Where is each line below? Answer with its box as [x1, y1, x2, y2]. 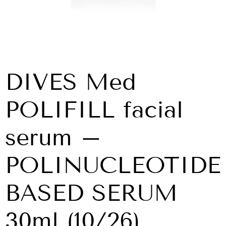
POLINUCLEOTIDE [5, 151, 221, 180]
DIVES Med [5, 68, 136, 96]
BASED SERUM [5, 179, 178, 207]
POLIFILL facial [5, 96, 183, 124]
